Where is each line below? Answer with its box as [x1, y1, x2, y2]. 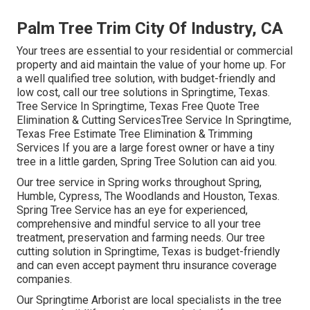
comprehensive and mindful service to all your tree [17, 217, 261, 230]
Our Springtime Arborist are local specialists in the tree [17, 293, 282, 307]
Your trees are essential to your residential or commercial [17, 44, 293, 57]
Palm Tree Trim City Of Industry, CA [17, 18, 283, 38]
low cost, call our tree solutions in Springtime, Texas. [17, 85, 270, 99]
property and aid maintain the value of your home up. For [17, 57, 286, 71]
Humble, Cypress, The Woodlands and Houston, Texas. [17, 189, 280, 203]
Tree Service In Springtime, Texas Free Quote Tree [17, 99, 259, 113]
